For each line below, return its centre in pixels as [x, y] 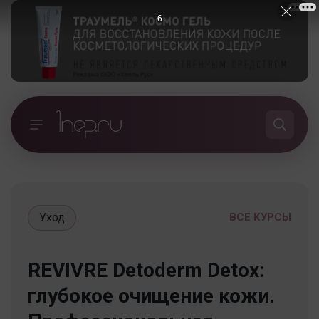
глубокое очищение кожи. [151, 296]
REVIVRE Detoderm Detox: [146, 270]
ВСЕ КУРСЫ [260, 217]
